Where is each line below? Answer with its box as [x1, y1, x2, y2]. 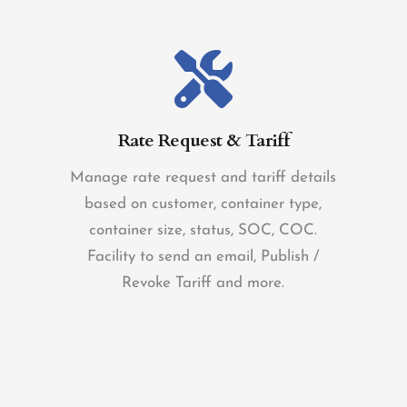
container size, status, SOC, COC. [89, 223, 318, 238]
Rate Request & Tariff [117, 128, 290, 153]
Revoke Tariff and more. [122, 275, 285, 291]
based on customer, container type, [84, 196, 323, 212]
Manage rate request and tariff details [70, 170, 337, 185]
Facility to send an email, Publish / [86, 249, 320, 264]
